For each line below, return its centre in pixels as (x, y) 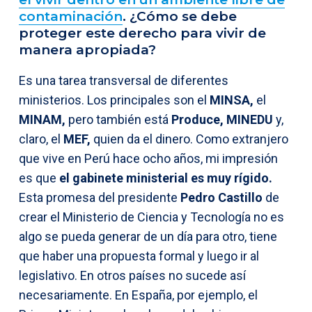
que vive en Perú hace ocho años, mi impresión (148, 158)
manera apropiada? (89, 49)
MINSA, (232, 100)
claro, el (41, 139)
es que (38, 178)
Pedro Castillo (221, 197)
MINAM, (42, 119)
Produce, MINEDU (222, 119)
